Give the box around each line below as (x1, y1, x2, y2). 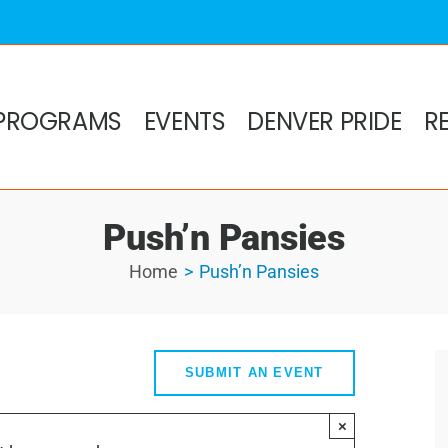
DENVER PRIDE (247, 105, 402, 139)
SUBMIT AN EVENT (184, 364, 324, 380)
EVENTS (143, 105, 226, 139)
